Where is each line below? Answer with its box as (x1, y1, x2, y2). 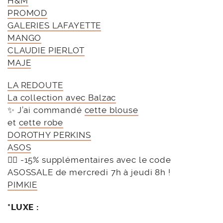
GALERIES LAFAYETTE (7, 20, 102, 31)
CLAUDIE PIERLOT (7, 45, 85, 56)
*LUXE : (7, 202, 39, 213)
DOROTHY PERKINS (7, 130, 91, 140)
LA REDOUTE (7, 80, 63, 91)
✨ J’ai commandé (7, 105, 85, 115)
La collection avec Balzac (7, 93, 116, 103)
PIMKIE (7, 180, 38, 190)
